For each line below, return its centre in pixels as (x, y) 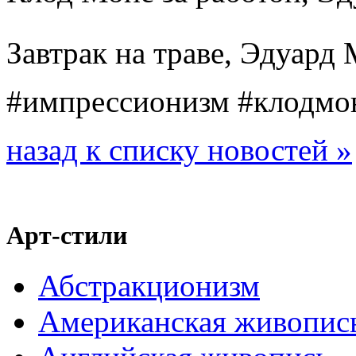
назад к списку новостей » (179, 149)
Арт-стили (67, 236)
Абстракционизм (149, 286)
